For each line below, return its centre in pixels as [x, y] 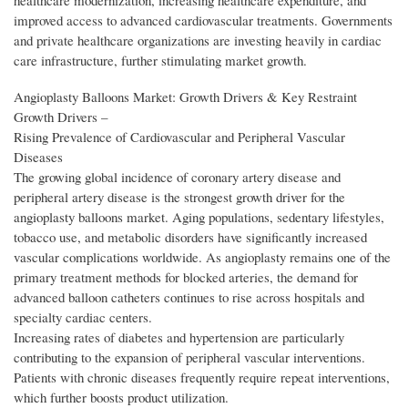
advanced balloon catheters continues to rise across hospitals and [189, 297]
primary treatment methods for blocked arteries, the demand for [186, 277]
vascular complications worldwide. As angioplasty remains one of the [202, 257]
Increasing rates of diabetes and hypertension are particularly [179, 337]
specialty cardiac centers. [83, 317]
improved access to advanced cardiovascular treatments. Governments [203, 20]
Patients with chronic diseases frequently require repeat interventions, [202, 377]
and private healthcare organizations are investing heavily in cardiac [198, 41]
